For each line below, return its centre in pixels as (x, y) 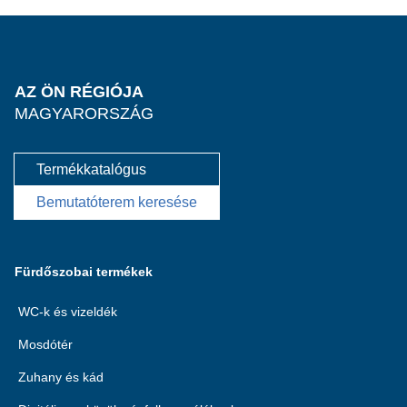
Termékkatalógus (91, 169)
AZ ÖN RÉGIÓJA (79, 92)
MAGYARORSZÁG (84, 114)
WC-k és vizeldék (68, 312)
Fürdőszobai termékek (84, 272)
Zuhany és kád (61, 377)
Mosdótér (45, 344)
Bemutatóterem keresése (117, 202)
